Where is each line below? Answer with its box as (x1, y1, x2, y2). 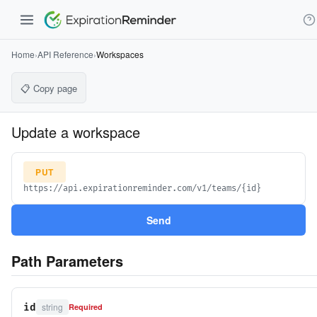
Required (69, 301, 103, 312)
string (42, 301, 63, 313)
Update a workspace (11, 122, 140, 142)
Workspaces (96, 48, 144, 60)
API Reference (38, 48, 93, 60)
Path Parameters (11, 250, 123, 271)
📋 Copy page (21, 81, 77, 95)
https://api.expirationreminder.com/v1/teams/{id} (23, 183, 261, 194)
